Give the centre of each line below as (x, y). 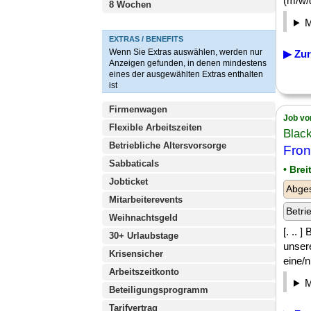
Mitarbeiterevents (146, 200)
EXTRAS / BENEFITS (146, 39)
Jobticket (128, 182)
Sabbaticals (134, 163)
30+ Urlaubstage (144, 236)
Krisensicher (136, 254)
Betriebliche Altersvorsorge (168, 145)
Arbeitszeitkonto (144, 272)
